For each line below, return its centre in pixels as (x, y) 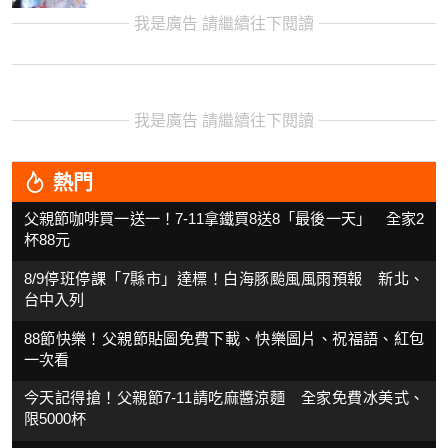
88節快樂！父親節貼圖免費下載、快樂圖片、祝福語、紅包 (224, 338)
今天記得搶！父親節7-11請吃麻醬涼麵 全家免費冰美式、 (224, 398)
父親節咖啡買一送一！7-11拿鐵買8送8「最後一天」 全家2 (224, 218)
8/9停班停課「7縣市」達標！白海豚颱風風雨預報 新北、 (224, 278)
